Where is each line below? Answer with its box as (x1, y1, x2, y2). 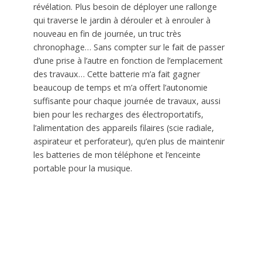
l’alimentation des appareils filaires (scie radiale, (33, 122, 214, 134)
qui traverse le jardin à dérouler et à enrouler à (33, 15, 211, 26)
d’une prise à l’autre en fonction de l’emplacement (33, 55, 223, 67)
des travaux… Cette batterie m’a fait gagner (33, 68, 200, 80)
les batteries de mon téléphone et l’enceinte (33, 149, 201, 161)
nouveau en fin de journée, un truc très (33, 28, 181, 40)
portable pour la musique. (33, 163, 132, 174)
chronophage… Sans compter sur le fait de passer (33, 42, 225, 53)
